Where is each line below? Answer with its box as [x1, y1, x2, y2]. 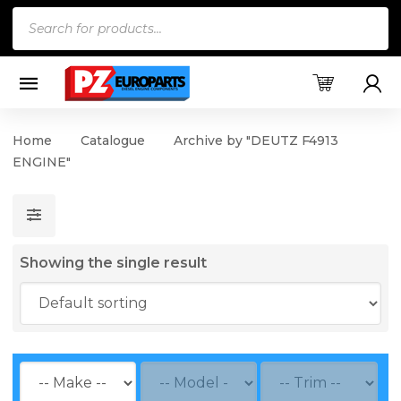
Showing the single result [20, 253, 207, 271]
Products [12, 9, 79, 27]
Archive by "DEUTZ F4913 [174, 132, 338, 149]
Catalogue [81, 132, 145, 149]
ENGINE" [13, 153, 71, 170]
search [12, 34, 59, 52]
